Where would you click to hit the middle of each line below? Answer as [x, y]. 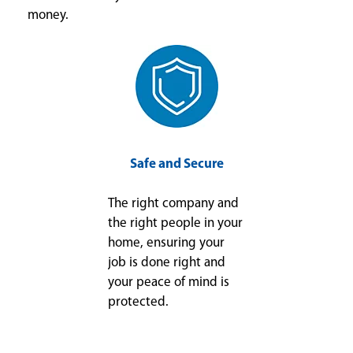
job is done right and [167, 263]
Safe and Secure [176, 165]
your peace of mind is [169, 283]
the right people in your [175, 224]
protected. [138, 303]
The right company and [173, 204]
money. [48, 16]
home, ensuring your [166, 243]
